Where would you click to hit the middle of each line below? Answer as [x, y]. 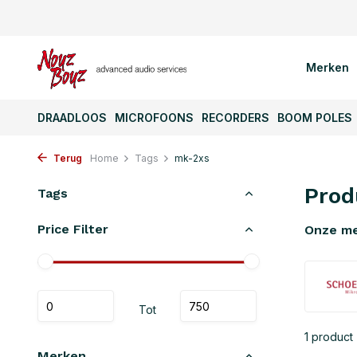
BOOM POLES [315, 118]
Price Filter [73, 229]
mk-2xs [192, 158]
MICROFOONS [154, 118]
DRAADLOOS [72, 118]
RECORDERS [235, 118]
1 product [329, 337]
